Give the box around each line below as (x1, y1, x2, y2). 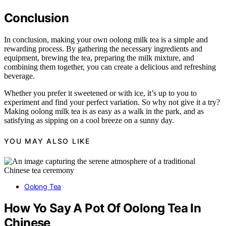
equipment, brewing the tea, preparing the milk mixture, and (4, 53, 194, 62)
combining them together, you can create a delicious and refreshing (4, 62, 216, 71)
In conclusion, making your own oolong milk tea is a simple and (4, 35, 208, 44)
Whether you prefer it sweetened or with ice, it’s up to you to (4, 88, 197, 97)
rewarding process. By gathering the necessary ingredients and (4, 44, 202, 53)
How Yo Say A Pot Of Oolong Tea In (4, 201, 201, 216)
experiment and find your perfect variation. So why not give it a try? (4, 97, 220, 106)
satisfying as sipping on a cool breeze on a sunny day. (4, 116, 174, 125)
